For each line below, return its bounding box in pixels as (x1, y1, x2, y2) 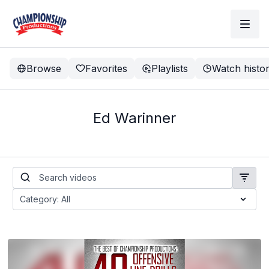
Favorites (85, 62, 127, 74)
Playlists (151, 62, 188, 74)
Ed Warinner (93, 109, 176, 127)
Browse (26, 62, 61, 74)
